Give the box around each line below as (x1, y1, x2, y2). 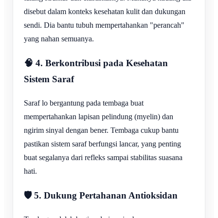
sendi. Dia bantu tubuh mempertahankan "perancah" (24, 21, 184, 30)
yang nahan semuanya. (24, 35, 94, 43)
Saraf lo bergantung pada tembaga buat (24, 99, 144, 108)
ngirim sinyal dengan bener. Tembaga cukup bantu (24, 126, 179, 135)
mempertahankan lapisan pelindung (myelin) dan (24, 112, 173, 121)
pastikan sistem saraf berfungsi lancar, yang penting (24, 140, 181, 148)
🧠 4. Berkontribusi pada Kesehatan (24, 58, 168, 69)
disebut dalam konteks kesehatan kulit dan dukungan (24, 7, 185, 16)
